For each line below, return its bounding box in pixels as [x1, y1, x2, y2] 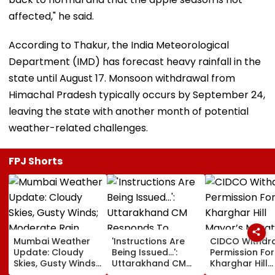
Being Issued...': [112, 246, 177, 258]
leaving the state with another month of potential [9, 104, 249, 118]
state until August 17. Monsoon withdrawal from [9, 71, 235, 85]
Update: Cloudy [14, 246, 83, 258]
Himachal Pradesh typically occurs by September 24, [9, 87, 265, 102]
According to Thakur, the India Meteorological [9, 37, 229, 52]
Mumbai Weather [14, 234, 90, 247]
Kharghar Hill [210, 257, 268, 269]
